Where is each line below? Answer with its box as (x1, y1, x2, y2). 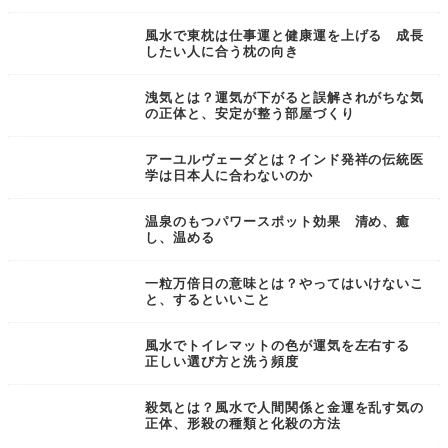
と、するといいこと (145, 292, 271, 308)
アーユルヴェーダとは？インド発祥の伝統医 (145, 152, 425, 168)
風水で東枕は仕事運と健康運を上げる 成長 (145, 28, 425, 44)
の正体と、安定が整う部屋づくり (145, 106, 355, 122)
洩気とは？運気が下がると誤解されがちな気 (145, 90, 425, 106)
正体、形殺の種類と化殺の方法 (145, 416, 341, 432)
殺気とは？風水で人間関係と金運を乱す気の (145, 400, 425, 416)
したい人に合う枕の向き (145, 44, 299, 60)
